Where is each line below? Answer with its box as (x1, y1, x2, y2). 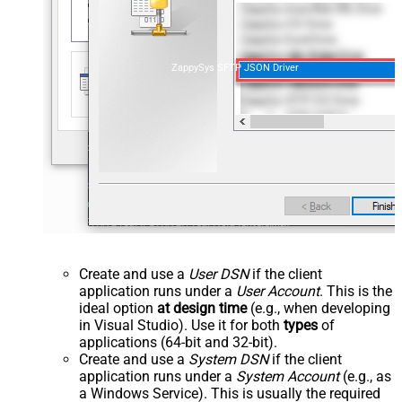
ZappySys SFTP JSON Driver (171, 62, 300, 74)
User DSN (188, 266, 249, 284)
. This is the (319, 283, 392, 301)
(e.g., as (339, 368, 391, 386)
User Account (236, 283, 319, 301)
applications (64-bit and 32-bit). (79, 334, 277, 352)
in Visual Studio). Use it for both (79, 317, 284, 335)
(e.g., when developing (247, 300, 390, 318)
